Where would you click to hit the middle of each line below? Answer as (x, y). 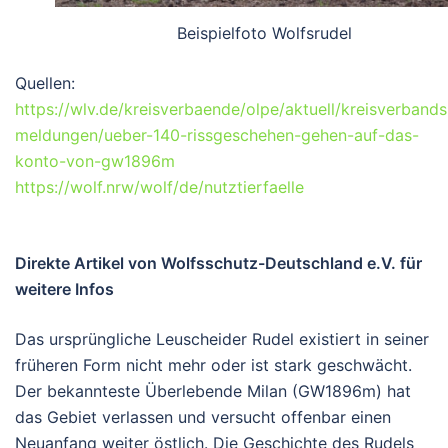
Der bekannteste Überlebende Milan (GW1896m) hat (213, 390)
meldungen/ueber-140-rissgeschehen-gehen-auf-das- (217, 134)
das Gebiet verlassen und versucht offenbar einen (203, 416)
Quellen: (45, 82)
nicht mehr (166, 364)
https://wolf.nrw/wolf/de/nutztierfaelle (159, 186)
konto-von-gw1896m (95, 160)
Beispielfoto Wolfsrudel (264, 32)
